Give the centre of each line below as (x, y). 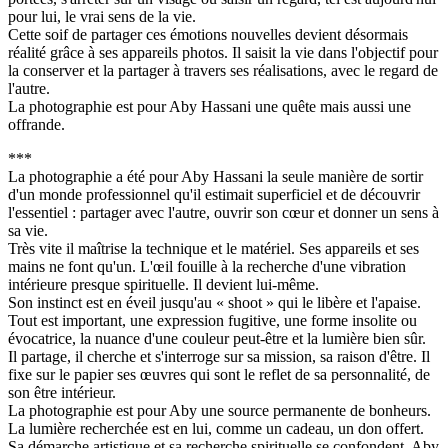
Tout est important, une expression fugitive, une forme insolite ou (212, 321)
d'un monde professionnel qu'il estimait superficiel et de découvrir (214, 195)
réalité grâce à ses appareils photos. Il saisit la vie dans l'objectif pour (223, 53)
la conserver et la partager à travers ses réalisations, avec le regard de (223, 71)
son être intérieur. (62, 393)
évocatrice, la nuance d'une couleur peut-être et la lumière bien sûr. (217, 339)
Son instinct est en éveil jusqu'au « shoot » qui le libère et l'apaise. (214, 303)
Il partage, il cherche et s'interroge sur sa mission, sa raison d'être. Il (219, 357)
